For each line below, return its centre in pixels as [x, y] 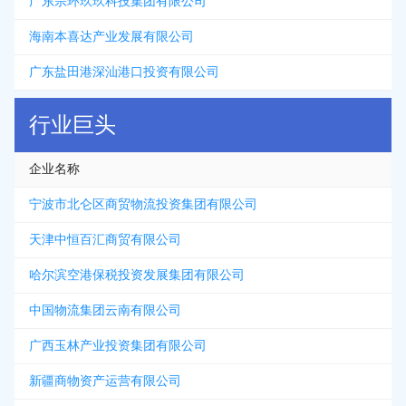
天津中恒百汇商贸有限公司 [105, 240]
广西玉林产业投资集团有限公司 [118, 346]
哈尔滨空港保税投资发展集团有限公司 [137, 275]
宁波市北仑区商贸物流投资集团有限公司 [143, 204]
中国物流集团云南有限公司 [105, 310]
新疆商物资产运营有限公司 [105, 381]
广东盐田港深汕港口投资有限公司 [124, 72]
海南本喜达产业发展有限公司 [111, 37]
